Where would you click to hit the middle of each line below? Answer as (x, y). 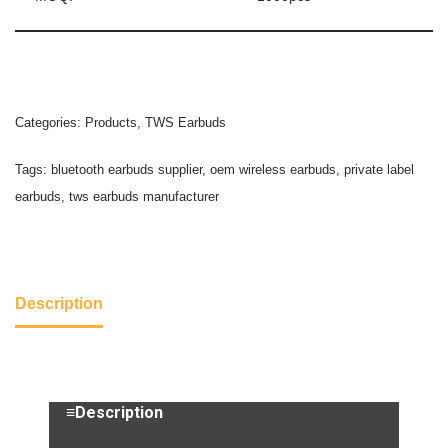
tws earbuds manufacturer (144, 196)
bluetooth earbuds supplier (126, 169)
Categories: (50, 122)
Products (111, 122)
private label (379, 169)
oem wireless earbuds (273, 169)
